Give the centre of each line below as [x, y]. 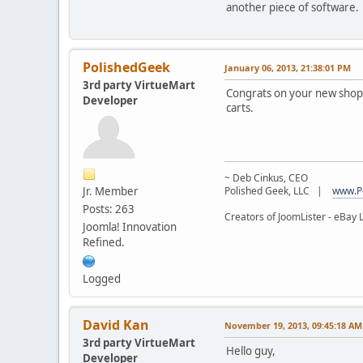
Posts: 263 [109, 209]
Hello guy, [251, 350]
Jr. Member [111, 191]
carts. [240, 107]
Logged [102, 278]
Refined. [104, 242]
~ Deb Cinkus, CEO [266, 177]
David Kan [116, 325]
